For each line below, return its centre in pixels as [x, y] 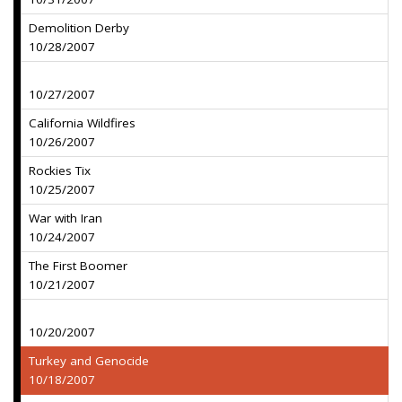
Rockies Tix [60, 170]
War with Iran [66, 218]
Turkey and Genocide [89, 361]
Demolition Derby [79, 28]
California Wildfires [82, 123]
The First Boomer [78, 266]
